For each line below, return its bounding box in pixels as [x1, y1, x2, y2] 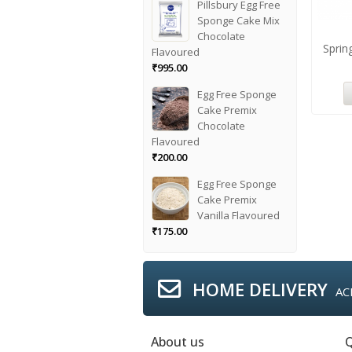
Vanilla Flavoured [197, 208, 280, 223]
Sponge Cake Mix [197, 13, 280, 28]
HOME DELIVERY [188, 277, 328, 302]
